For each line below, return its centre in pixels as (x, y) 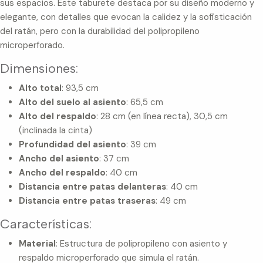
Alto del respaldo (58, 116)
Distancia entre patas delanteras (92, 186)
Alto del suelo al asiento (73, 102)
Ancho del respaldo (62, 172)
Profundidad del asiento (73, 144)
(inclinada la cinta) (55, 130)
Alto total (40, 88)
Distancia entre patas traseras (87, 200)
